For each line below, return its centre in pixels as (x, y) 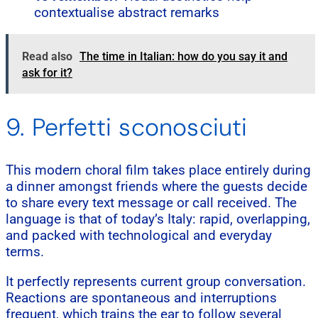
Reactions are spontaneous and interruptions (141, 297)
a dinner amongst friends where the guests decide (157, 186)
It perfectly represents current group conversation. (156, 281)
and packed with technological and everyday (139, 235)
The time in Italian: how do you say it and (183, 56)
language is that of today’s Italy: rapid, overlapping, (158, 219)
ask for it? (47, 72)
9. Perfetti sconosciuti (127, 127)
